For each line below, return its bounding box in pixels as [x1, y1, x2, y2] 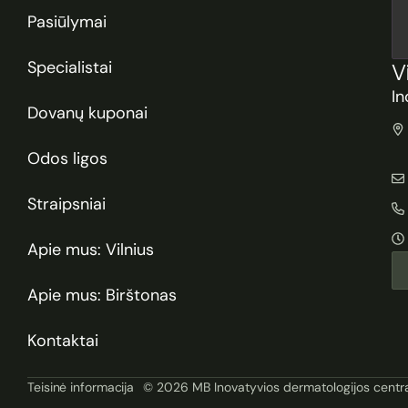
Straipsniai [27, 193, 106, 216]
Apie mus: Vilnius [27, 239, 154, 261]
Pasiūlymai [27, 11, 107, 34]
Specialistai [27, 56, 112, 79]
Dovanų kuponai [27, 102, 148, 125]
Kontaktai [27, 330, 98, 352]
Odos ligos [27, 148, 107, 170]
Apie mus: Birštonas [27, 284, 177, 307]
